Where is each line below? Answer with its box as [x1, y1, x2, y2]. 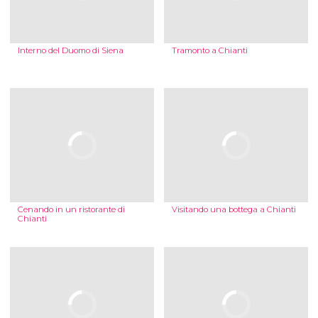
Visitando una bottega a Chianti [171, 204, 296, 215]
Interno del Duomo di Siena [17, 45, 124, 56]
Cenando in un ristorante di [17, 204, 125, 215]
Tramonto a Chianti [171, 45, 248, 56]
